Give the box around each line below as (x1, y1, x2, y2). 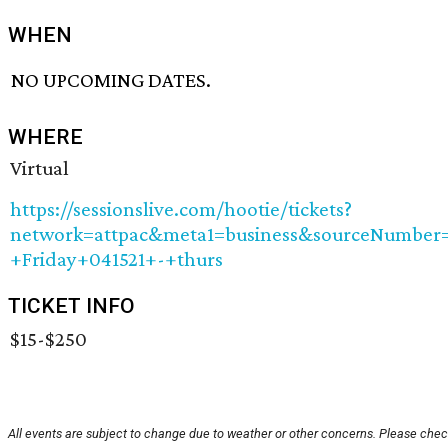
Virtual (10, 156, 69, 181)
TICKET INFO (8, 294, 135, 319)
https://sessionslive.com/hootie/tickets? (10, 197, 352, 222)
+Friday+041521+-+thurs (10, 247, 223, 272)
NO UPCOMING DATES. (11, 68, 212, 93)
